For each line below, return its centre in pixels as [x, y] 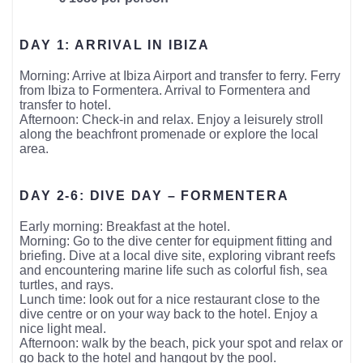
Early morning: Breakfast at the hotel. [125, 226]
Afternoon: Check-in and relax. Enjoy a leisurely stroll [172, 119]
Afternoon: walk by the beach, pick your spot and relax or [181, 343]
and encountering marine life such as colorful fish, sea [174, 270]
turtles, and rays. [67, 284]
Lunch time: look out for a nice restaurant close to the [170, 299]
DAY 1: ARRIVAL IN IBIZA [115, 45]
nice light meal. [63, 328]
